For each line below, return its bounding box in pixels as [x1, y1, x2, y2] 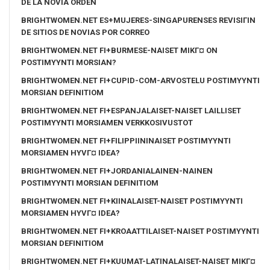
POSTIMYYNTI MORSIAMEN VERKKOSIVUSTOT [21, 118, 193, 127]
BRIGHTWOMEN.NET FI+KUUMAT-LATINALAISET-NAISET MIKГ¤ [21, 256, 256, 266]
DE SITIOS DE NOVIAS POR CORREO [21, 27, 149, 37]
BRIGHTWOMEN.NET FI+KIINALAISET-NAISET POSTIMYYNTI [21, 196, 243, 206]
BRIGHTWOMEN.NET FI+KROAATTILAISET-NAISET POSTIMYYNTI [21, 226, 259, 236]
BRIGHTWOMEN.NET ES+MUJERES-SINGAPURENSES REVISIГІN [21, 15, 256, 25]
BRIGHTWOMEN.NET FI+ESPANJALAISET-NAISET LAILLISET [21, 105, 241, 115]
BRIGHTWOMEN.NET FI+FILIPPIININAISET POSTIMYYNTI [21, 136, 231, 145]
